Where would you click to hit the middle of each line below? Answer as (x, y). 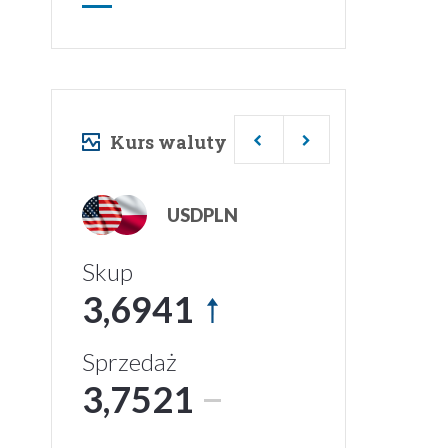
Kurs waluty (168, 142)
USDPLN (202, 214)
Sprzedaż (129, 361)
